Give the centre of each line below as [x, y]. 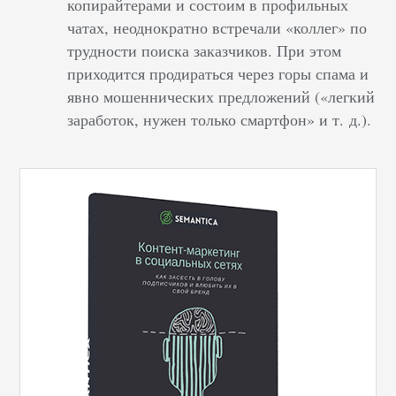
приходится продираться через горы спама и [218, 73]
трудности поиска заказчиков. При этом [205, 50]
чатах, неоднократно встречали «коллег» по [217, 27]
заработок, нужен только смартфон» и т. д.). [220, 119]
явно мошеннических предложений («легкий [221, 96]
